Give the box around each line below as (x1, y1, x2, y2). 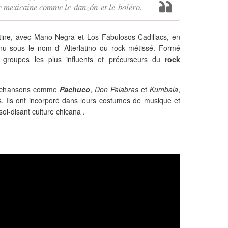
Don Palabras (94, 84, 138, 94)
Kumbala (150, 84, 179, 94)
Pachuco (59, 84, 90, 94)
